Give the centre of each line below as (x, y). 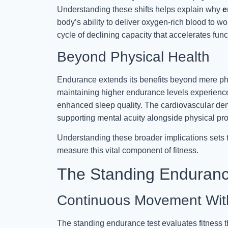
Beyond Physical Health (133, 57)
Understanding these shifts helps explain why (140, 9)
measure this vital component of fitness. (128, 151)
